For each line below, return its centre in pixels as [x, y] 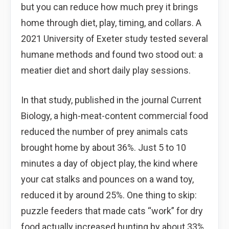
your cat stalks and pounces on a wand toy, [107, 179]
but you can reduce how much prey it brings [110, 7]
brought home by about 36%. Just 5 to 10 [104, 147]
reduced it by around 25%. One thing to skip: [109, 195]
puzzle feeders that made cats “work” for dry [112, 211]
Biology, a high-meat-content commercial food [114, 116]
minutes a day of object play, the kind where [109, 163]
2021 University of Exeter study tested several [114, 38]
